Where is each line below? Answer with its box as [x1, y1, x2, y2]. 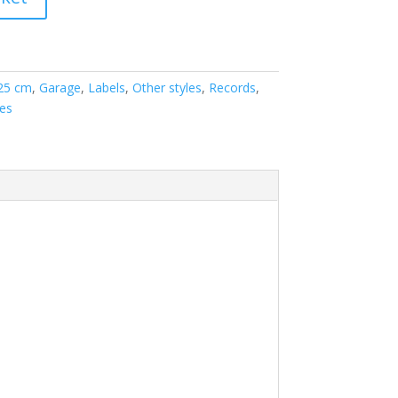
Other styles [131, 79, 202, 96]
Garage [38, 79, 81, 96]
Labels [87, 79, 125, 96]
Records [208, 79, 256, 96]
